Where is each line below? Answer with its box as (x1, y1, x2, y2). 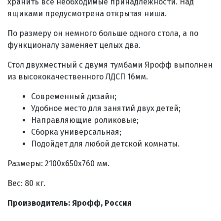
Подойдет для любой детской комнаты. (31, 139, 180, 148)
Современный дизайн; (31, 92, 116, 101)
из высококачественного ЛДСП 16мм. (7, 72, 148, 81)
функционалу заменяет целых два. (7, 40, 141, 50)
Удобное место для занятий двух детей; (31, 104, 181, 113)
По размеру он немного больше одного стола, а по (7, 29, 198, 38)
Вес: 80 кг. (7, 179, 45, 188)
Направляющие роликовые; (31, 115, 139, 125)
